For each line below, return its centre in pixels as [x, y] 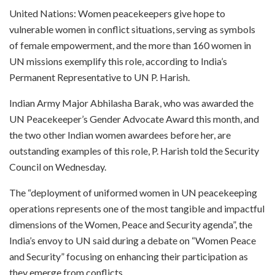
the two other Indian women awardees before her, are [120, 134]
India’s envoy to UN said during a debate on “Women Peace [133, 240]
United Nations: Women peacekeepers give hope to [117, 13]
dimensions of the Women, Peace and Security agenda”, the [131, 224]
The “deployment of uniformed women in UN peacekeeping [133, 192]
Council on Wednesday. [58, 166]
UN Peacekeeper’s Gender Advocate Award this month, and [134, 118]
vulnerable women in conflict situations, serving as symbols [132, 29]
